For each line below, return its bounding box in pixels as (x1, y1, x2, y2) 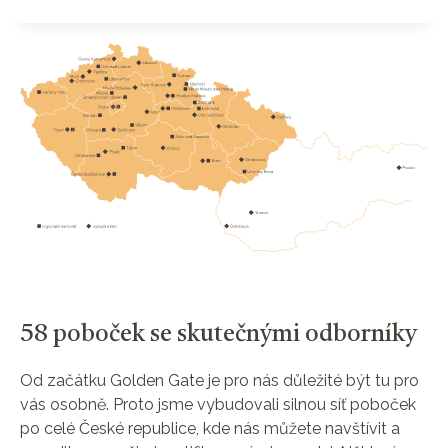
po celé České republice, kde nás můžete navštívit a (20, 419, 400, 439)
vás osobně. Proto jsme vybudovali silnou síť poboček (20, 395, 416, 415)
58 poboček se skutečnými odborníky (20, 323, 417, 348)
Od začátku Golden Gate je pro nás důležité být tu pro (20, 371, 419, 391)
